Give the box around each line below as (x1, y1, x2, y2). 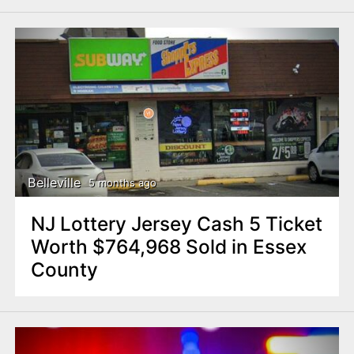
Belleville (28, 175, 81, 191)
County (30, 257, 98, 281)
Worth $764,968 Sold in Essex (30, 234, 307, 258)
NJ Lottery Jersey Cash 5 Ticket (30, 211, 322, 235)
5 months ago (88, 176, 156, 190)
